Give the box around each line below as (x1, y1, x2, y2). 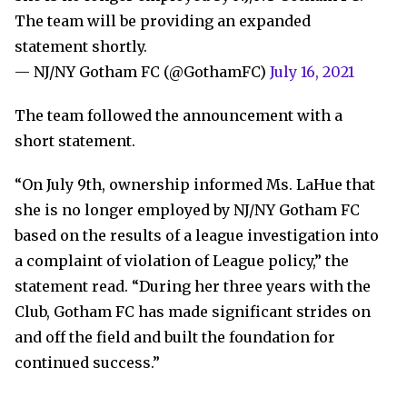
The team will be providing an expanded (15, 12, 311, 30)
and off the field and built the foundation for (15, 328, 335, 346)
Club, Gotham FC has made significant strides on (15, 303, 371, 321)
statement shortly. (15, 37, 147, 55)
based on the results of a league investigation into (15, 226, 379, 244)
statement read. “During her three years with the (15, 277, 371, 295)
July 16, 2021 (270, 63, 354, 81)
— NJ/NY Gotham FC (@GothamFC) (15, 63, 270, 81)
